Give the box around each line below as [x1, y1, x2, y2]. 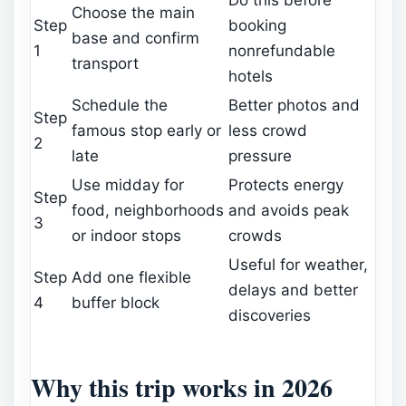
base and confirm [72, 28, 199, 47]
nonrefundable [228, 41, 335, 60]
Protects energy [228, 175, 343, 194]
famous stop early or [72, 121, 221, 140]
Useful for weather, [228, 255, 368, 274]
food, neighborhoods [72, 200, 224, 219]
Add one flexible [72, 267, 191, 286]
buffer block [72, 293, 159, 312]
